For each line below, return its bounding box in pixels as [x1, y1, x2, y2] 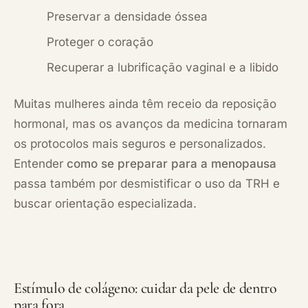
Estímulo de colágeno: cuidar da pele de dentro [14, 278, 277, 297]
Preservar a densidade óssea [47, 9, 208, 23]
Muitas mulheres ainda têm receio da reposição [14, 96, 276, 111]
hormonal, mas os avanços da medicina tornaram [14, 116, 287, 131]
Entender [14, 156, 67, 170]
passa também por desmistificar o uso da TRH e [14, 176, 280, 190]
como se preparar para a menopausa [67, 156, 276, 170]
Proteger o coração [47, 34, 153, 49]
